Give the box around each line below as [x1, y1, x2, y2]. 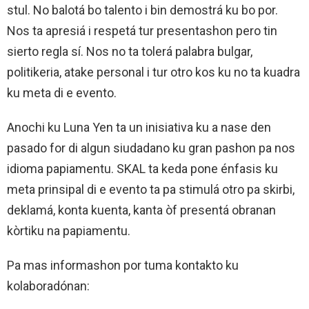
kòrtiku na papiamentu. [7, 223, 130, 238]
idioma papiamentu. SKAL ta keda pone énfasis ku [7, 161, 278, 176]
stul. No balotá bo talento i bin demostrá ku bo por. [7, 2, 278, 17]
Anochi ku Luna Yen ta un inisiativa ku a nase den [7, 119, 271, 134]
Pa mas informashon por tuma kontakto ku [7, 257, 239, 272]
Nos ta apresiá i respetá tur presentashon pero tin [7, 23, 277, 38]
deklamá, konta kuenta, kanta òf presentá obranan [7, 202, 276, 217]
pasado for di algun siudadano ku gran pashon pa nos [7, 140, 295, 155]
